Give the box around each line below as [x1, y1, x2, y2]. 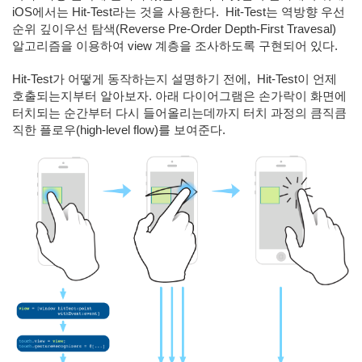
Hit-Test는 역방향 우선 [225, 5, 345, 19]
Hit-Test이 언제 [257, 72, 337, 86]
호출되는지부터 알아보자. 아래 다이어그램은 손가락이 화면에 [12, 89, 347, 103]
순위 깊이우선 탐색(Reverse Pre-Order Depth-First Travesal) [12, 22, 336, 36]
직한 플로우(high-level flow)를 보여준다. [12, 123, 225, 137]
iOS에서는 [12, 5, 72, 19]
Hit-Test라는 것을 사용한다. [72, 5, 222, 19]
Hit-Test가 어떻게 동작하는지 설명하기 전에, [12, 72, 254, 86]
